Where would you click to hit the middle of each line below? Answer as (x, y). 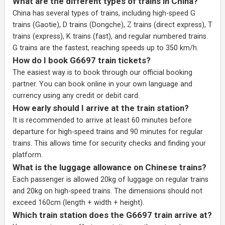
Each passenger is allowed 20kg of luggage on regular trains (110, 180)
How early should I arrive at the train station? (101, 108)
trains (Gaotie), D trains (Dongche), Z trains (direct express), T (113, 25)
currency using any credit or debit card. (76, 96)
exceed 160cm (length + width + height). (78, 203)
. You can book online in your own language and (114, 84)
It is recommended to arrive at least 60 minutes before (102, 120)
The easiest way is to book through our (78, 73)
